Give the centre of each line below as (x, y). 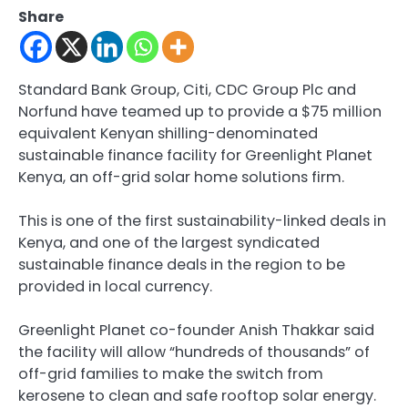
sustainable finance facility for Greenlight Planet (195, 156)
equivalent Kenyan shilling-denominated (168, 134)
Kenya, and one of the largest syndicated (169, 243)
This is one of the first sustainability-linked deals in (202, 221)
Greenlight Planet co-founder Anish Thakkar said (196, 331)
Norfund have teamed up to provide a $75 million (200, 112)
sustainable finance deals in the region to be (182, 265)
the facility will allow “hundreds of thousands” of (194, 352)
